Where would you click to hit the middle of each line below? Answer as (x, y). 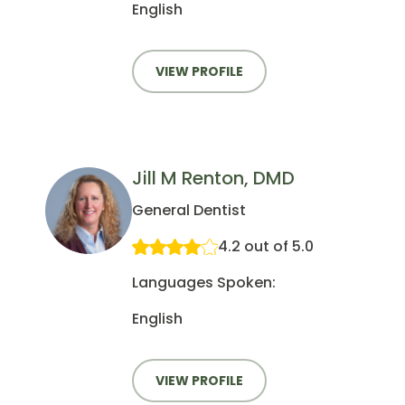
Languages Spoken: (203, 283)
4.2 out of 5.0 (265, 247)
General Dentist (188, 211)
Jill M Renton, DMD (213, 179)
